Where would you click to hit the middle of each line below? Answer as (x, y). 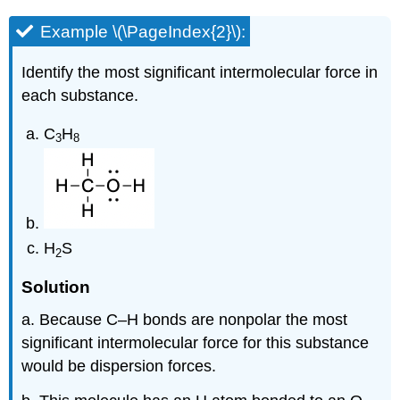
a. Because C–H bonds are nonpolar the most (185, 320)
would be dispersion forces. (119, 367)
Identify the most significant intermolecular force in (200, 73)
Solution (56, 287)
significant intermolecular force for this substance (196, 343)
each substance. (80, 96)
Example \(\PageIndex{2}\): (143, 32)
